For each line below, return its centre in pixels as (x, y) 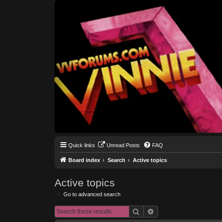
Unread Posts (123, 145)
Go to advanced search (92, 194)
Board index (84, 160)
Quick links (82, 145)
